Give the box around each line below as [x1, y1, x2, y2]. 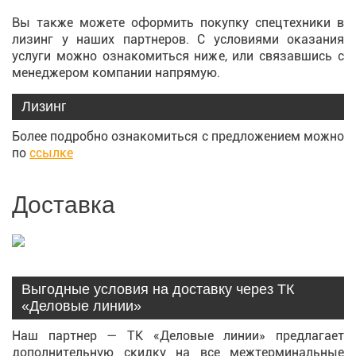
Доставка [12, 192, 115, 218]
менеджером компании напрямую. [12, 65, 220, 80]
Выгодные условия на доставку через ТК [21, 281, 294, 297]
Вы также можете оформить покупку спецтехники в [12, 15, 344, 30]
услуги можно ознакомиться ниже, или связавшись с [12, 48, 344, 64]
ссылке [29, 145, 73, 161]
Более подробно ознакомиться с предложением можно [12, 129, 344, 144]
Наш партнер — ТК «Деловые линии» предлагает [12, 328, 344, 343]
